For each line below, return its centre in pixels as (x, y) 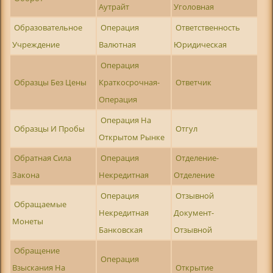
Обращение (37, 251)
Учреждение (36, 45)
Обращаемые (41, 204)
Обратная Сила (43, 158)
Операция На (126, 120)
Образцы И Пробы (50, 129)
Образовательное (48, 28)
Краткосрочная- (129, 83)
